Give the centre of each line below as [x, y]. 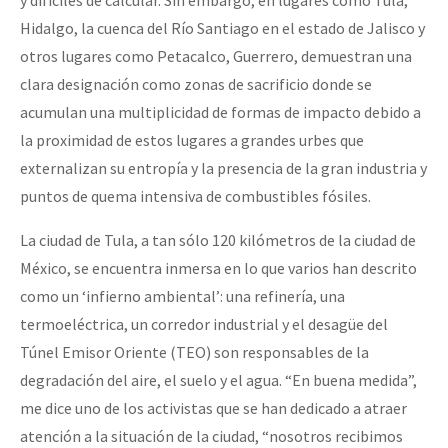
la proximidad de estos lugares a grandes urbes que [192, 140]
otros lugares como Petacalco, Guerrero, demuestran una [216, 56]
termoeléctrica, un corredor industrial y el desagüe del [204, 324]
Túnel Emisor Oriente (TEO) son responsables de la [194, 352]
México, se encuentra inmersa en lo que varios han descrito [218, 268]
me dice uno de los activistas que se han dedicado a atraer [213, 408]
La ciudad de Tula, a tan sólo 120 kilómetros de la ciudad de [218, 240]
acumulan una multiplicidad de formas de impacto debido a [220, 112]
